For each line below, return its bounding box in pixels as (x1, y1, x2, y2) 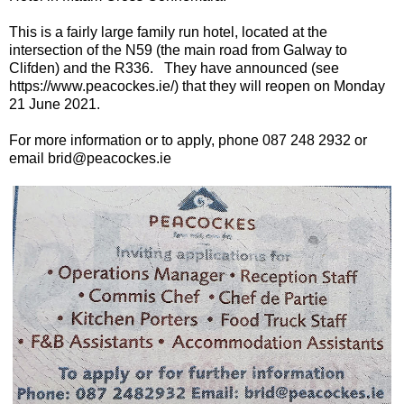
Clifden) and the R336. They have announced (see (9, 60, 339, 77)
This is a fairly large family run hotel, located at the (9, 24, 327, 41)
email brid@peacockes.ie (9, 151, 171, 167)
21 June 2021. (9, 96, 100, 113)
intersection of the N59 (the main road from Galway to (9, 42, 347, 59)
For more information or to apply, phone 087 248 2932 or (9, 133, 367, 149)
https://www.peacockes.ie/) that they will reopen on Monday (9, 78, 385, 95)
